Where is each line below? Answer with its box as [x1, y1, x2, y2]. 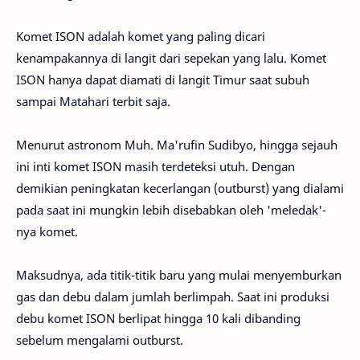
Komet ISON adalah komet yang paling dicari [16, 28, 265, 44]
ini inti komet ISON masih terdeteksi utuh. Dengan [16, 158, 295, 174]
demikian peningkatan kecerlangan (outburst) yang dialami [16, 180, 344, 196]
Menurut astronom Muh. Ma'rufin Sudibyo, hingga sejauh [16, 137, 337, 153]
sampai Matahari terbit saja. [16, 93, 170, 109]
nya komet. [16, 223, 78, 239]
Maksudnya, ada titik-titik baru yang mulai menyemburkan [16, 267, 342, 283]
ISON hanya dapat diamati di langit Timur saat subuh [16, 72, 309, 88]
